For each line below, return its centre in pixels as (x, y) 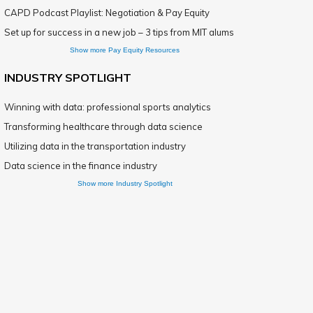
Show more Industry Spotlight (125, 183)
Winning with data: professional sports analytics (108, 107)
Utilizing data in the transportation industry (95, 146)
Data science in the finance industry (81, 166)
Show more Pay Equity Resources (125, 50)
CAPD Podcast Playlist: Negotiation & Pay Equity (107, 13)
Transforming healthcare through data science (103, 126)
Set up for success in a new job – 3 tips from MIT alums (119, 32)
